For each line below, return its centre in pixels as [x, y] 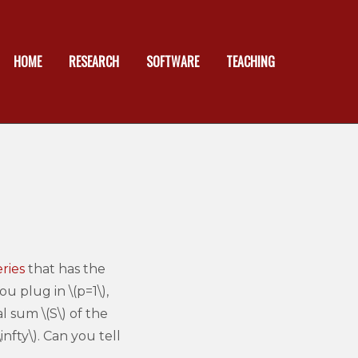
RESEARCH [94, 62]
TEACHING [251, 62]
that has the [65, 269]
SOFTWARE [173, 62]
